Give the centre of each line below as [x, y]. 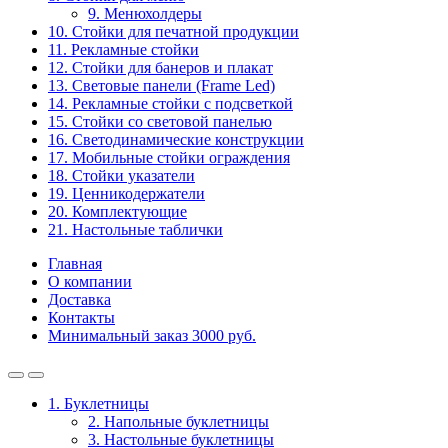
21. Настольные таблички [135, 229]
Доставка [79, 299]
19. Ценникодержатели [126, 193]
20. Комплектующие [117, 211]
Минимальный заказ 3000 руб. [152, 335]
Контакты [81, 317]
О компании [90, 281]
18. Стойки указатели [121, 175]
